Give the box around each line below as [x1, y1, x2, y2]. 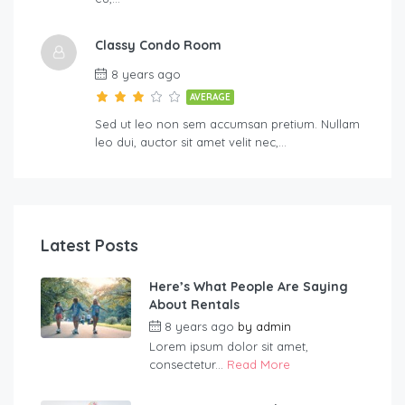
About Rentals [149, 297, 240, 314]
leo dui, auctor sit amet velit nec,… [95, 135, 287, 150]
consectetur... [149, 357, 227, 372]
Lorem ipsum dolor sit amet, [149, 339, 308, 354]
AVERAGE [190, 91, 231, 104]
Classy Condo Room [95, 37, 221, 54]
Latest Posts [41, 235, 138, 257]
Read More [227, 357, 290, 372]
